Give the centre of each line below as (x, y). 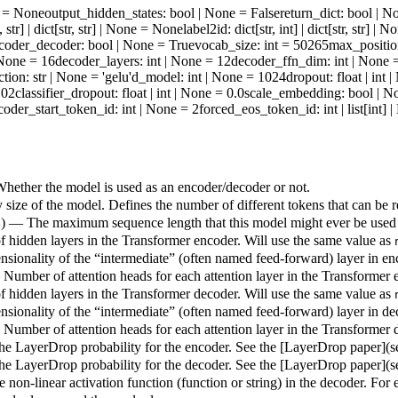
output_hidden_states (103, 13)
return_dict (310, 13)
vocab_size (226, 45)
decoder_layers (97, 61)
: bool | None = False (221, 13)
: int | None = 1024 (233, 77)
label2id (205, 29)
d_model (156, 77)
